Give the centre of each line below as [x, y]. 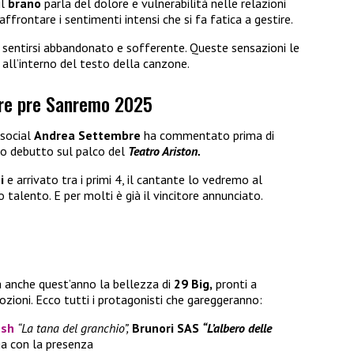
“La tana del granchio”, [73, 328]
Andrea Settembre [87, 136]
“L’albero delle [237, 328]
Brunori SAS [166, 328]
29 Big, [193, 283]
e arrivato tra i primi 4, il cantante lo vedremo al [135, 180]
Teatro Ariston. [164, 151]
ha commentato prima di [207, 136]
